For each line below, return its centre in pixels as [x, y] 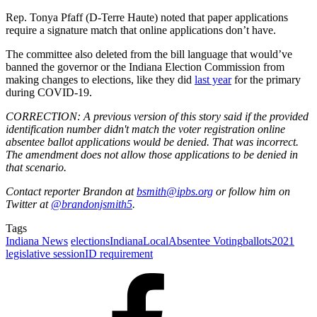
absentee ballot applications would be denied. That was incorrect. [152, 142]
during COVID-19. [49, 92]
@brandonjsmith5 [92, 204]
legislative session [45, 253]
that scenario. [38, 167]
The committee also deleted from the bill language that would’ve [149, 54]
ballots [257, 241]
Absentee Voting [206, 241]
